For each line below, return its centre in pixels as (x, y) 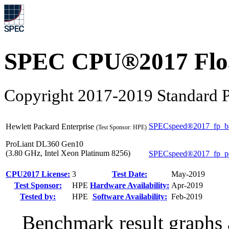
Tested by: (38, 197)
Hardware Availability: (130, 186)
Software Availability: (130, 197)
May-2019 (188, 174)
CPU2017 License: (38, 174)
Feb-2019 (187, 197)
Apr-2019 (187, 186)
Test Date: (130, 174)
